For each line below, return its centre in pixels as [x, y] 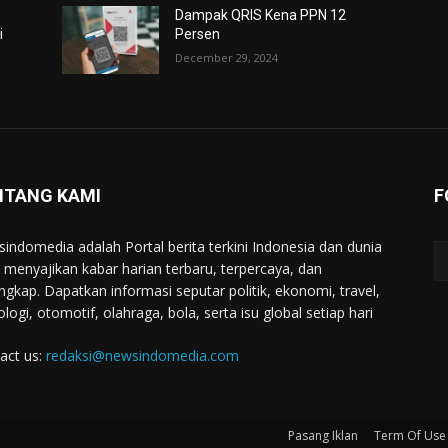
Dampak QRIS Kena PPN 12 [261, 15]
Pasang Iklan [323, 436]
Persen [198, 34]
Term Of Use [410, 436]
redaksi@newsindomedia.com [142, 356]
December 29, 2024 [227, 58]
